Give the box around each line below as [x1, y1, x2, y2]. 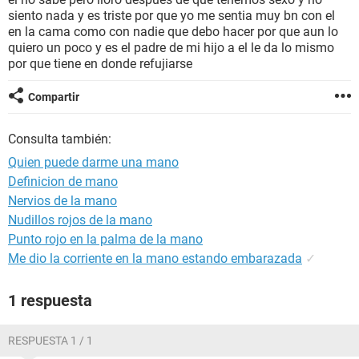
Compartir [28, 91, 79, 103]
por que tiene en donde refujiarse [8, 56, 192, 71]
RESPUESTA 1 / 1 [8, 334, 93, 347]
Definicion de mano [8, 174, 118, 189]
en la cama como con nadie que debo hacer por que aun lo [8, 24, 338, 39]
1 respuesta [8, 291, 92, 310]
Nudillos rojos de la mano [8, 212, 152, 228]
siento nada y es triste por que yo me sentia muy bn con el [8, 8, 335, 23]
